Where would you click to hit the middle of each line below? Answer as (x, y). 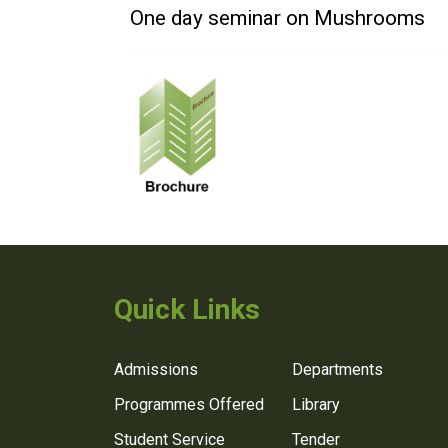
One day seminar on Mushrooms (277, 18)
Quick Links (187, 309)
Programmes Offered (189, 404)
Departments (337, 369)
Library (316, 404)
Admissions (156, 369)
